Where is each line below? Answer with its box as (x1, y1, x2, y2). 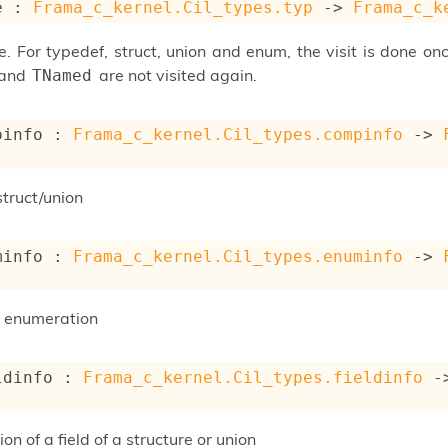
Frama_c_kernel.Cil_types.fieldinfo (83, 367, 424, 387)
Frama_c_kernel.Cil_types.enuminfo (73, 246, 404, 266)
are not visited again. (95, 64, 258, 85)
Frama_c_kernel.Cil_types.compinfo (73, 125, 404, 145)
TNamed (32, 65, 93, 85)
